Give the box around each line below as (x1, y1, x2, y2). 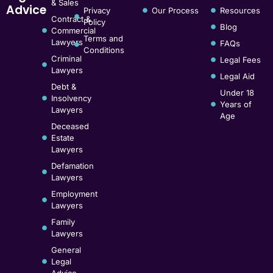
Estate (51, 132, 74, 143)
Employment (51, 188, 97, 199)
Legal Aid (220, 71, 255, 81)
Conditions (83, 44, 124, 55)
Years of (220, 99, 252, 109)
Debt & (51, 81, 76, 91)
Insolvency (51, 93, 91, 103)
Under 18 (220, 87, 254, 97)
